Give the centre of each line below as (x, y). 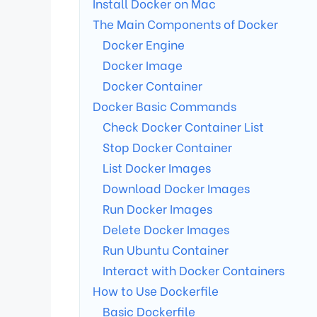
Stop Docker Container (167, 147)
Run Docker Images (157, 209)
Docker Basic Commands (165, 106)
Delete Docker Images (166, 229)
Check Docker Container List (183, 127)
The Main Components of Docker (185, 24)
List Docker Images (157, 168)
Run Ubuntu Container (166, 250)
